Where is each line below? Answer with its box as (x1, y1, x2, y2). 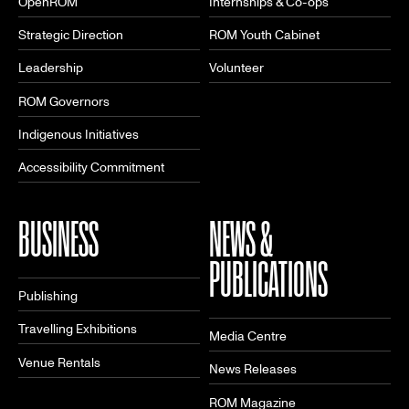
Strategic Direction (18, 27, 123, 44)
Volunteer (209, 60, 264, 77)
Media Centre (209, 329, 287, 345)
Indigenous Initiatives (18, 126, 139, 142)
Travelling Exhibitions (18, 321, 137, 338)
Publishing (18, 288, 78, 305)
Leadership (18, 60, 83, 77)
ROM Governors (18, 93, 110, 110)
